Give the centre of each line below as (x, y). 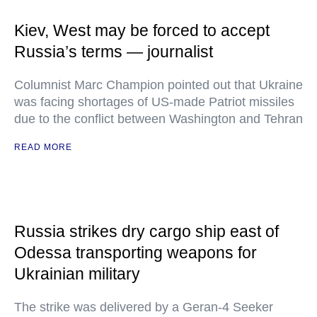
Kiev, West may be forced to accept (142, 30)
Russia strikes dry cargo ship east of (146, 231)
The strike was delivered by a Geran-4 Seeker (144, 307)
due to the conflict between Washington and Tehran (158, 119)
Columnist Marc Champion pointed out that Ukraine (158, 85)
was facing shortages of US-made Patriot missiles (154, 102)
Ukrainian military (77, 274)
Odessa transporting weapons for (136, 253)
